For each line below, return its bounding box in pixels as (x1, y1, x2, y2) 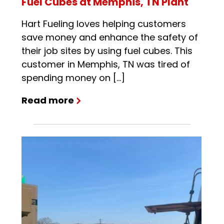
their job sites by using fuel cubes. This (21, 44, 192, 57)
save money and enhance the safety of (21, 31, 198, 44)
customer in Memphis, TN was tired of (21, 58, 190, 71)
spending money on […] (21, 71, 125, 84)
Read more (21, 94, 74, 107)
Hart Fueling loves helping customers (21, 17, 186, 30)
